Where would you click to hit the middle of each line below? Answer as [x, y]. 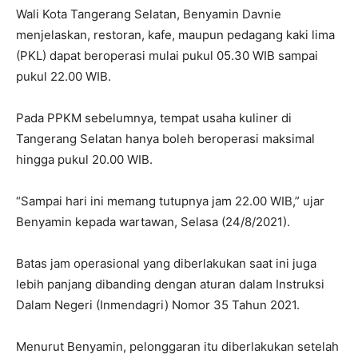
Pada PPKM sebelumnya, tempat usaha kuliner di [154, 117]
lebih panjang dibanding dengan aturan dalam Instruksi [170, 284]
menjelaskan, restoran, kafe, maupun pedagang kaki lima [175, 34]
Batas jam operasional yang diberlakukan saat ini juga [166, 263]
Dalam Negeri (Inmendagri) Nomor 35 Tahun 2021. [158, 304]
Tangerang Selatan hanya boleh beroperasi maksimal [165, 138]
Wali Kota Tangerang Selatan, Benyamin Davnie [149, 14]
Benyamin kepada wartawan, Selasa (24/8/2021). [153, 221]
